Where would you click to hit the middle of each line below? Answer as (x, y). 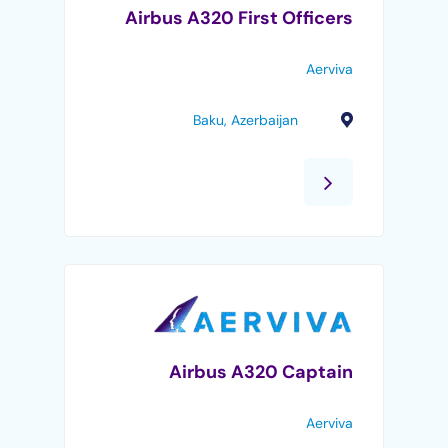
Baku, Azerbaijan (245, 119)
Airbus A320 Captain (260, 371)
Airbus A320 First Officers (238, 17)
